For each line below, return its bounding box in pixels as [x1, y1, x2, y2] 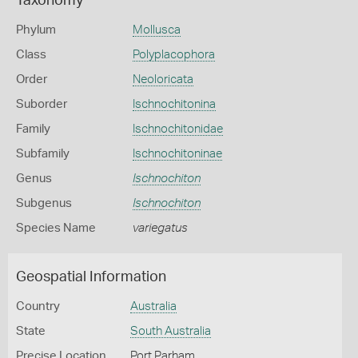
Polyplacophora [132, 49, 215, 61]
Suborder [16, 98, 67, 110]
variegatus [132, 222, 188, 234]
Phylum [16, 24, 56, 36]
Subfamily [16, 148, 70, 160]
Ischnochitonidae [132, 123, 223, 135]
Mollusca [132, 24, 181, 36]
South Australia [129, 325, 211, 337]
